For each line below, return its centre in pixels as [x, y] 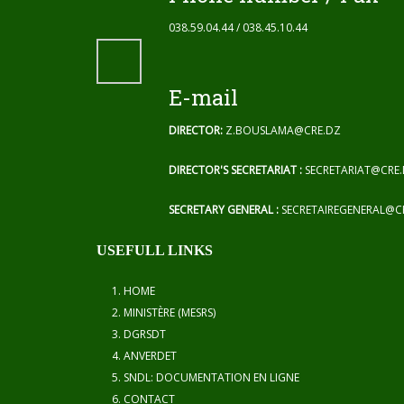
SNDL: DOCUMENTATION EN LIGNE [211, 377]
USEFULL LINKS [155, 250]
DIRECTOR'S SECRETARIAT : [235, 170]
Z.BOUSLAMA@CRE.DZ [283, 130]
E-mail [203, 97]
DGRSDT [145, 334]
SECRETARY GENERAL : [225, 210]
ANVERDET [150, 356]
